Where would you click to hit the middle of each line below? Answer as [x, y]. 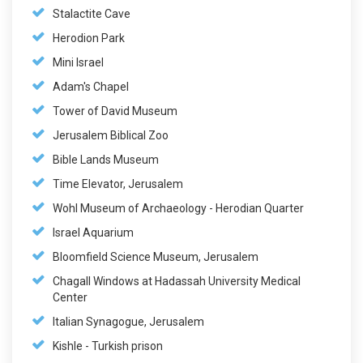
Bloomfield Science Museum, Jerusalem [156, 256]
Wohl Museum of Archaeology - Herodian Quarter [178, 208]
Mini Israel [78, 62]
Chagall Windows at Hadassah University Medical [177, 281]
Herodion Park [89, 38]
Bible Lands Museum [106, 159]
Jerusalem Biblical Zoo [111, 135]
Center [70, 297]
